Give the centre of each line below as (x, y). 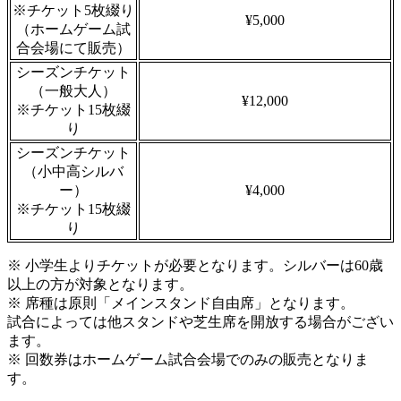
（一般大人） (73, 91)
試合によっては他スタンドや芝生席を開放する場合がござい (200, 322)
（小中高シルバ (73, 172)
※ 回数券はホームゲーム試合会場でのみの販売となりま (188, 360)
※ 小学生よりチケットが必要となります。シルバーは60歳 (195, 266)
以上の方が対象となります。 (100, 285)
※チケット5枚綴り (73, 11)
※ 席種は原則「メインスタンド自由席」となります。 (181, 303)
